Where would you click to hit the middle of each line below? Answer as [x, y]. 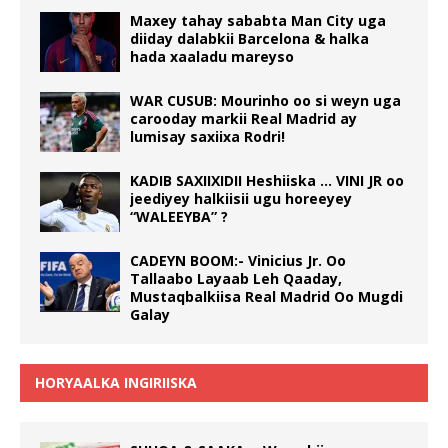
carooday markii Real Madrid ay [243, 119]
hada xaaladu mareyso [212, 57]
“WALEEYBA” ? [179, 217]
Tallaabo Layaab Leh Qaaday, [236, 279]
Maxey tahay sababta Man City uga [258, 21]
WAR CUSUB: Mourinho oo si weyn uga [265, 101]
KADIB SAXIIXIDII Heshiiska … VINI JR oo [267, 181]
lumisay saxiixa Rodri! [207, 137]
